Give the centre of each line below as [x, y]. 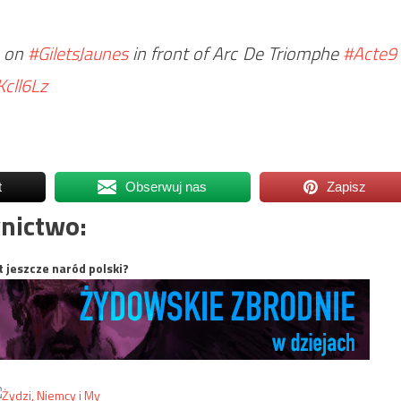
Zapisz [347, 187]
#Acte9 [370, 53]
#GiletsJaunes [77, 53]
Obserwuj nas [166, 187]
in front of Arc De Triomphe [235, 53]
